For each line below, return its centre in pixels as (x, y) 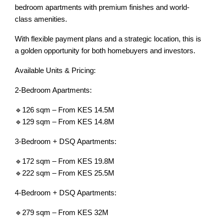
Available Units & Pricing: (55, 70)
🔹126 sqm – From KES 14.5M (65, 110)
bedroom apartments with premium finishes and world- (102, 7)
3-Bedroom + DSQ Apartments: (66, 141)
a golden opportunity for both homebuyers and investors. (105, 51)
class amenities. (41, 19)
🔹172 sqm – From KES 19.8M (65, 161)
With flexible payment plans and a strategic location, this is (108, 39)
